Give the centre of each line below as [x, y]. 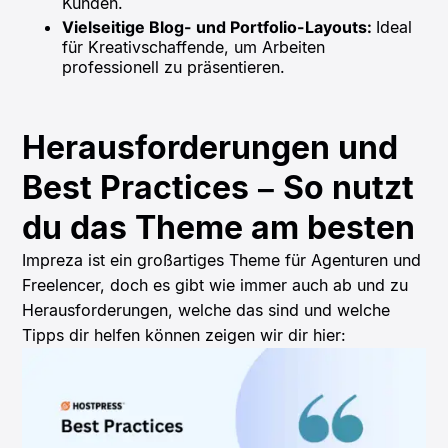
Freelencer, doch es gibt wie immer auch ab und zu [215, 285]
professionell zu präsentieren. [174, 67]
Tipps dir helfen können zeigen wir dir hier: [184, 335]
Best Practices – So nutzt [218, 188]
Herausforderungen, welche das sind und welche [206, 310]
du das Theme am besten [219, 228]
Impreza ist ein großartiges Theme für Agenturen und [222, 260]
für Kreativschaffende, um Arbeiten [194, 47]
